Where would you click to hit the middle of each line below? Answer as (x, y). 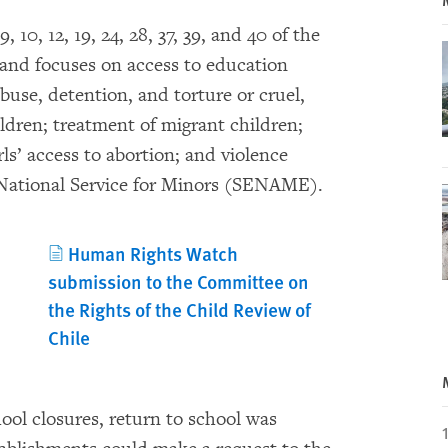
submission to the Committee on (178, 281)
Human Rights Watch (152, 253)
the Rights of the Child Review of (179, 309)
